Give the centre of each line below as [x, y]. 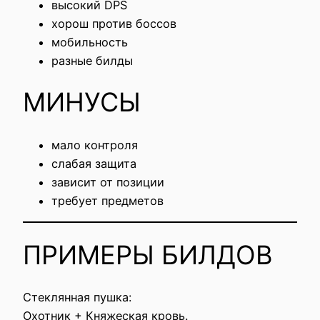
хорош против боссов [114, 23]
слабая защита [94, 163]
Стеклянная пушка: [77, 297]
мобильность [90, 42]
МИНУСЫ [82, 102]
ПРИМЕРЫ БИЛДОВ [148, 255]
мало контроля [95, 145]
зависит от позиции [108, 182]
